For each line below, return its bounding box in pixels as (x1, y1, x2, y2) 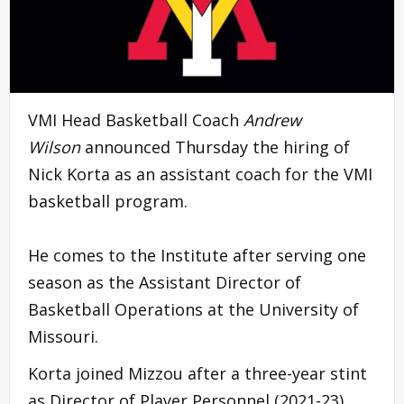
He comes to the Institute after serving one (28, 243, 366, 266)
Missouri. (28, 325, 98, 347)
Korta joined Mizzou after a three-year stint (28, 362, 367, 384)
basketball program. (28, 189, 188, 212)
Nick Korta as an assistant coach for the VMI (28, 162, 372, 185)
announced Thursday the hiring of (80, 135, 350, 158)
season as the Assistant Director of (28, 271, 301, 293)
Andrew (243, 108, 301, 131)
